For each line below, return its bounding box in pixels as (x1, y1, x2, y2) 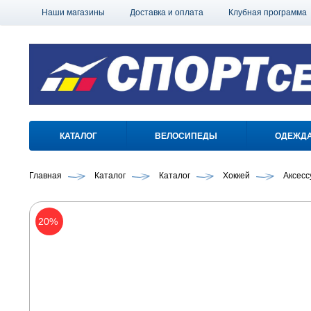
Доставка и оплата (130, 8, 203, 17)
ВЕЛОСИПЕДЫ (154, 131, 217, 142)
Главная (29, 171, 62, 181)
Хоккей (223, 171, 251, 181)
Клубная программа (228, 8, 307, 17)
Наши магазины (42, 8, 105, 17)
